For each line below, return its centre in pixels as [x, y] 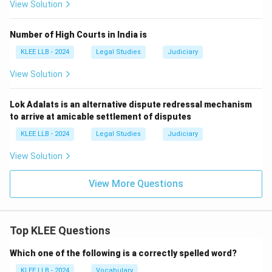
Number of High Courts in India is [78, 35]
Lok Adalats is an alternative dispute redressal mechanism [131, 104]
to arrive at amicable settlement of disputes [100, 117]
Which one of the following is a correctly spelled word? [123, 253]
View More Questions [136, 184]
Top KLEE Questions [60, 230]
